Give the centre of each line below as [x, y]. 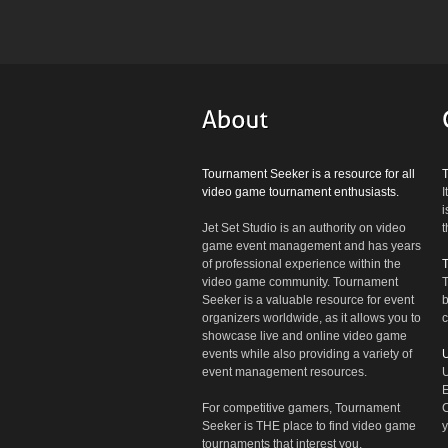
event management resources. [284, 372]
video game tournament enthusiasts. [300, 192]
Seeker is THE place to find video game [309, 426]
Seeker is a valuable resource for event [308, 300]
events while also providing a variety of [307, 354]
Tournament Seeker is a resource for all [308, 174]
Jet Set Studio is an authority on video [304, 228]
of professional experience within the [301, 264]
